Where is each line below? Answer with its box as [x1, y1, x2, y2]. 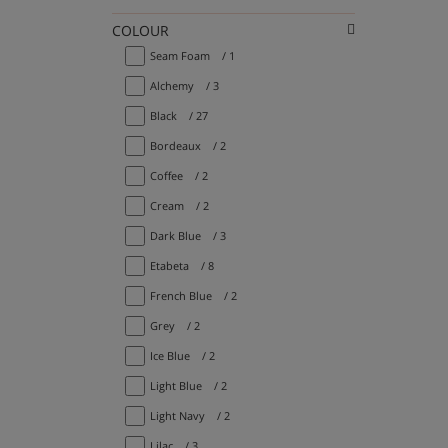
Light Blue [150, 377, 202, 393]
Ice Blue [150, 347, 190, 363]
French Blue [150, 287, 212, 303]
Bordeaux [150, 137, 201, 153]
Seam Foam [150, 47, 210, 63]
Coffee [150, 167, 183, 183]
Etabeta [150, 257, 189, 273]
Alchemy [150, 77, 194, 93]
